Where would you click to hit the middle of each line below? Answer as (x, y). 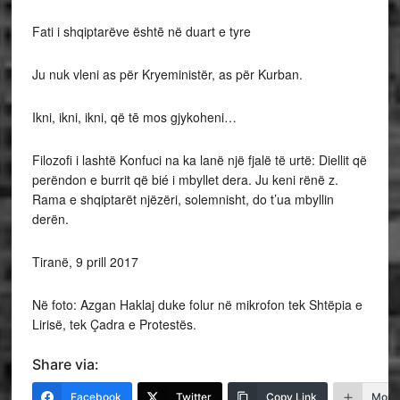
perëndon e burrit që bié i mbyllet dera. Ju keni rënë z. (185, 179)
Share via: (65, 364)
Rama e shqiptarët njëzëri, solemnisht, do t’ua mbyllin (183, 199)
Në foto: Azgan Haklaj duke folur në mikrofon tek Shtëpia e (197, 304)
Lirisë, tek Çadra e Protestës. (114, 324)
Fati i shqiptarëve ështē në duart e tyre (141, 31)
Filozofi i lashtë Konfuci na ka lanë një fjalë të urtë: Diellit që (199, 160)
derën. (50, 219)
